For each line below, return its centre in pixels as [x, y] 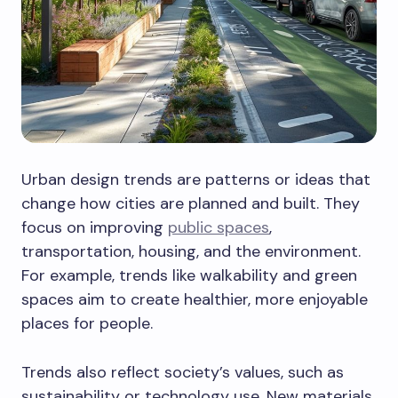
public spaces [219, 227]
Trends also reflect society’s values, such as [183, 372]
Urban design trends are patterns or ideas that [196, 179]
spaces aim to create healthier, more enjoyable [195, 299]
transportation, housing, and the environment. [191, 251]
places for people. [87, 323]
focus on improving [95, 227]
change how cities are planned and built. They [191, 203]
